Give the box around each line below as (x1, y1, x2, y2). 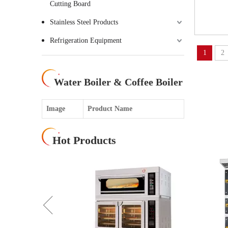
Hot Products (52, 134, 116, 147)
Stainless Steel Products (50, 18, 118, 26)
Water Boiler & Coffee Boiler (54, 76, 183, 88)
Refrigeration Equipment (50, 37, 122, 44)
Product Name (88, 105, 132, 112)
